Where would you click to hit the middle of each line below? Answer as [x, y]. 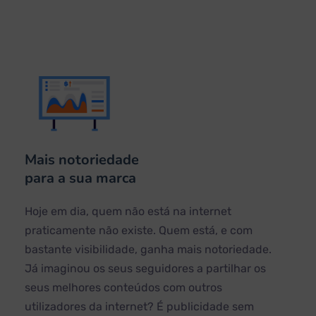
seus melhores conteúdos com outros [123, 288]
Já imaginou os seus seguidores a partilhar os [145, 269]
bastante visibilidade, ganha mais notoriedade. [148, 250]
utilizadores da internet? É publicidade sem [139, 307]
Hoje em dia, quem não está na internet [128, 212]
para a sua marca [80, 178]
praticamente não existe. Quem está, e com [139, 231]
